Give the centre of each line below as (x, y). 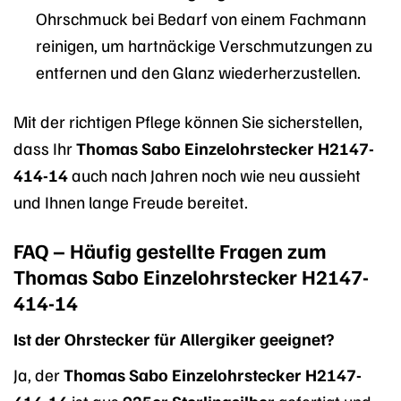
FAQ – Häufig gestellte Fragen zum (170, 250)
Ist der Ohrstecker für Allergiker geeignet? (174, 339)
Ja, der (38, 374)
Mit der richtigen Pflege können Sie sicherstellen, (188, 120)
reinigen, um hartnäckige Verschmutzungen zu (204, 44)
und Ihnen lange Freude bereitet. (131, 201)
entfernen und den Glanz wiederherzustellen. (198, 71)
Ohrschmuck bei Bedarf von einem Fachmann (200, 17)
